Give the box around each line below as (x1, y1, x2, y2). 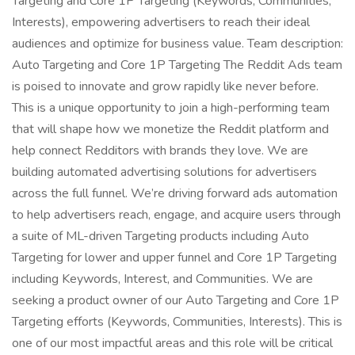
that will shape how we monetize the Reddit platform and (12, 120, 329, 138)
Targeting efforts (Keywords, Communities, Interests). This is (12, 313, 342, 330)
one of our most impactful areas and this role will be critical (12, 334, 333, 352)
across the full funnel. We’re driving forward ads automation (12, 185, 338, 202)
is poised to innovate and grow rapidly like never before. (12, 78, 319, 95)
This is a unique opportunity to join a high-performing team (12, 99, 330, 116)
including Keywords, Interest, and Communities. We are (12, 270, 313, 288)
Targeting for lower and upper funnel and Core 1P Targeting (12, 249, 337, 266)
